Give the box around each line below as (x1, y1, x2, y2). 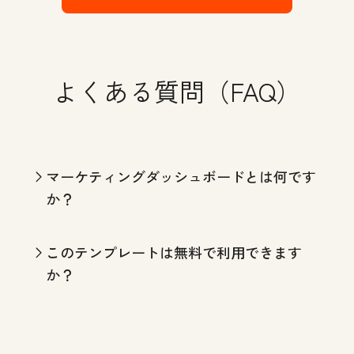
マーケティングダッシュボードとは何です (46, 165, 316, 186)
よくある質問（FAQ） (53, 72, 301, 109)
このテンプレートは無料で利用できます (46, 241, 302, 262)
